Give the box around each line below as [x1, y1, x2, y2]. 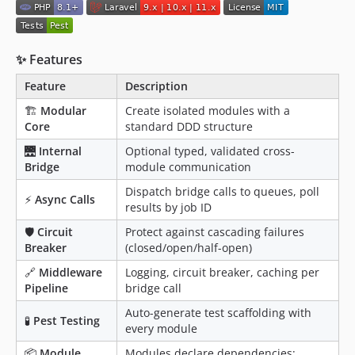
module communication [125, 158, 251, 174]
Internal [39, 143, 82, 158]
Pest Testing [33, 312, 100, 328]
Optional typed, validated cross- [125, 143, 295, 158]
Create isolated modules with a [125, 102, 290, 118]
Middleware [39, 264, 102, 280]
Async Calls [35, 191, 95, 207]
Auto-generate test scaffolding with [125, 304, 311, 320]
